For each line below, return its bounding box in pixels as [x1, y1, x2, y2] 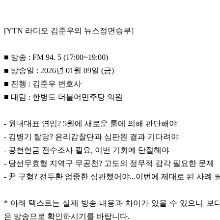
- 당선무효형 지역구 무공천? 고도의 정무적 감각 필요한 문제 [4, 159, 216, 168]
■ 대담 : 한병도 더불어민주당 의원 [4, 93, 123, 102]
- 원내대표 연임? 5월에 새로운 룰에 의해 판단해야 [4, 119, 179, 128]
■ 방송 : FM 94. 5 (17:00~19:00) [4, 53, 108, 62]
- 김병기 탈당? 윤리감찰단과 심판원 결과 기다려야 [4, 133, 181, 141]
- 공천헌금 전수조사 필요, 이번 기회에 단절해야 [4, 146, 171, 155]
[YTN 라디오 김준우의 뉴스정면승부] [4, 27, 134, 35]
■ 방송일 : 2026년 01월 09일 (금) [4, 66, 114, 75]
